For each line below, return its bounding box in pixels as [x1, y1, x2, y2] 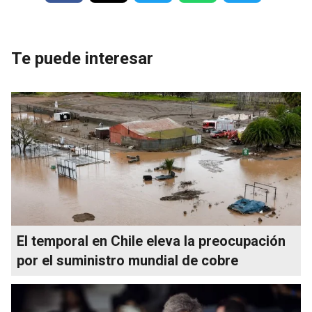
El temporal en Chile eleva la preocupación [17, 232, 286, 249]
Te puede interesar [11, 48, 153, 68]
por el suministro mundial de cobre [17, 251, 238, 269]
